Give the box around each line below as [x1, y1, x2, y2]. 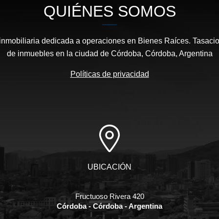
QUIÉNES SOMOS [43, 2, 176, 20]
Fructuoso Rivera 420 [75, 192, 144, 200]
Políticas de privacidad [70, 69, 149, 78]
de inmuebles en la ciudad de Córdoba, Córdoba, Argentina [6, 49, 213, 58]
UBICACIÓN [88, 162, 131, 171]
